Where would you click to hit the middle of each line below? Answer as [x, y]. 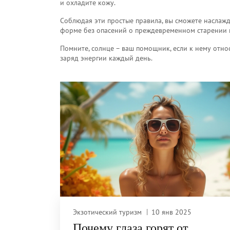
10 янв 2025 [171, 212]
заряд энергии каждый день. [106, 58]
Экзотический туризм [107, 212]
